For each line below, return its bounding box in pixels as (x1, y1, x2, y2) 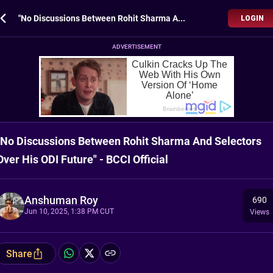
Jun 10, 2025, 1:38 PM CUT (24, 207, 114, 216)
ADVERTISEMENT (112, 43, 161, 50)
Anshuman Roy (24, 193, 98, 207)
